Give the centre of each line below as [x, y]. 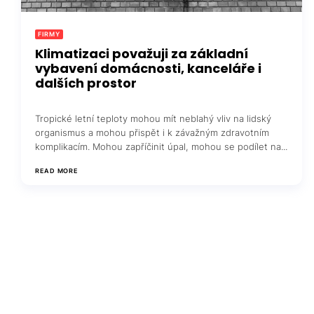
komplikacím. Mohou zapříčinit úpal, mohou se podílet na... [161, 147]
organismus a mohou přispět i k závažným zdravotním [152, 133]
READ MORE [57, 171]
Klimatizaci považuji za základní [142, 54]
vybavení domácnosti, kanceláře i [148, 69]
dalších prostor [86, 83]
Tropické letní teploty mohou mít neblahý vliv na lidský [153, 119]
